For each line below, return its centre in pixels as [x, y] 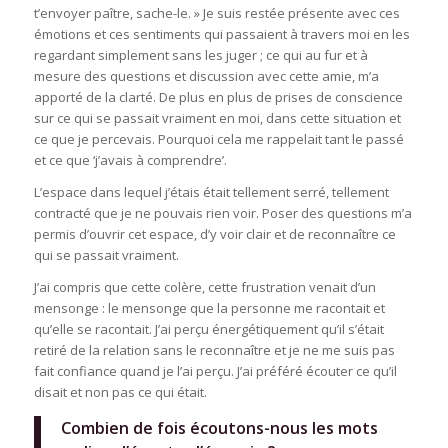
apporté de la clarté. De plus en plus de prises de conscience [218, 96]
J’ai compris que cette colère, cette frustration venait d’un [204, 286]
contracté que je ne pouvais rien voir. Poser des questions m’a [222, 212]
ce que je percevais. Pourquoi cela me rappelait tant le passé [218, 138]
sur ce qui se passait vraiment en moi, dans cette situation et [217, 117]
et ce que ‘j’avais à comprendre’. [130, 159]
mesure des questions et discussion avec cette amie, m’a [206, 75]
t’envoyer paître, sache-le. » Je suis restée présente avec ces [216, 12]
